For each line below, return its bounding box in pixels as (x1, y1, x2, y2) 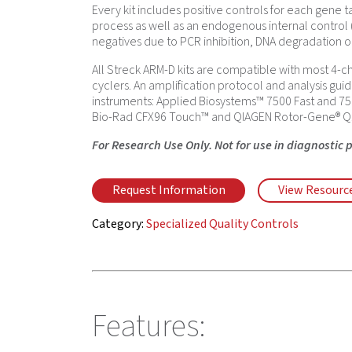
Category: (92, 215, 146, 233)
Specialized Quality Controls (146, 215, 299, 233)
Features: (92, 304, 206, 350)
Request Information (112, 181, 225, 200)
